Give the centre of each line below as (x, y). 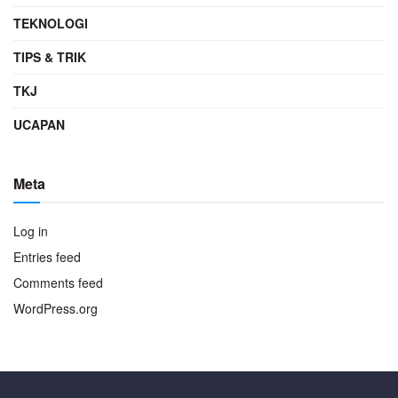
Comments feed (58, 283)
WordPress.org (56, 309)
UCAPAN (39, 125)
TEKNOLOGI (51, 24)
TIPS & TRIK (50, 57)
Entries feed (47, 257)
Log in (31, 231)
